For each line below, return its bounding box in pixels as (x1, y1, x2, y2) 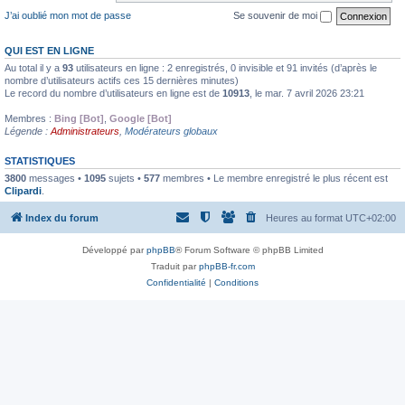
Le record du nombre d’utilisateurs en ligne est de (5, 87, 222, 99)
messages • (26, 172, 84, 184)
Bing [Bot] (54, 112, 104, 124)
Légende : (5, 125, 51, 137)
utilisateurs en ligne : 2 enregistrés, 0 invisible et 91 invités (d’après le (73, 61, 377, 73)
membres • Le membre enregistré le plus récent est (160, 172, 388, 184)
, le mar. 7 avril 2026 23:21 (250, 87, 364, 99)
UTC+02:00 (345, 212, 396, 223)
